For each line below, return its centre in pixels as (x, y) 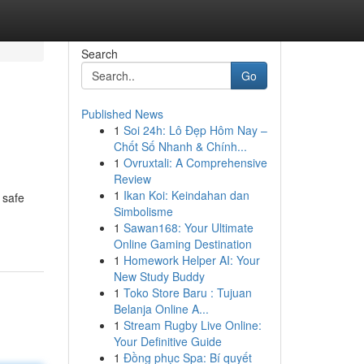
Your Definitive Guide (167, 341)
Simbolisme (143, 211)
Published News (122, 114)
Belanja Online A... (161, 309)
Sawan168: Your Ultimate (188, 227)
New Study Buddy (159, 276)
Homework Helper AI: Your (191, 260)
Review (132, 179)
